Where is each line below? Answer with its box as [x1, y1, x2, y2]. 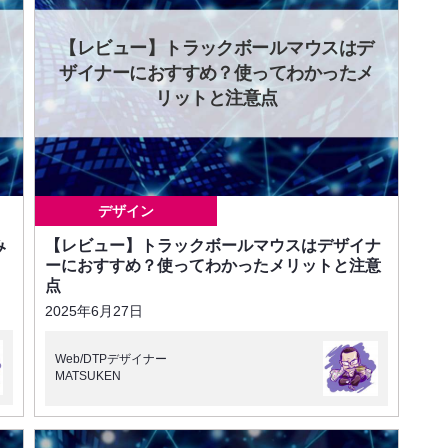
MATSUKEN [55, 369, 121, 384]
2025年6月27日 [45, 302, 143, 319]
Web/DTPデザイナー [55, 352, 167, 367]
